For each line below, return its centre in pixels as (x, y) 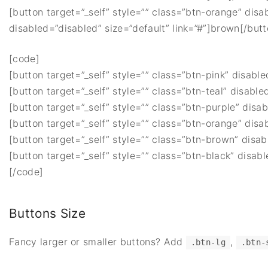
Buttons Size (47, 213)
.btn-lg (208, 242)
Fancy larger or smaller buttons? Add (98, 241)
